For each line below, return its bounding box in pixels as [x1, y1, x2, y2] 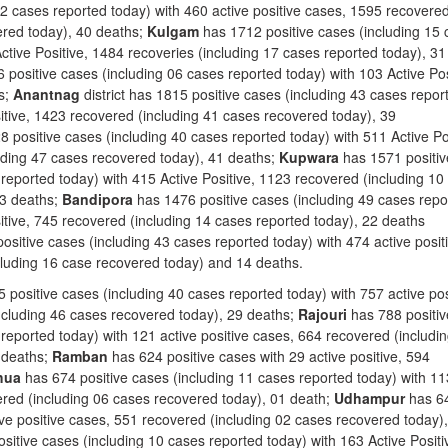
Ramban [52, 346, 108, 366]
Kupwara [279, 147, 339, 167]
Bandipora [62, 189, 133, 209]
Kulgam [147, 21, 199, 41]
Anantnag [9, 84, 80, 104]
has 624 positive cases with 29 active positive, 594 [108, 346, 430, 366]
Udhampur [334, 388, 405, 408]
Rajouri [298, 304, 347, 324]
